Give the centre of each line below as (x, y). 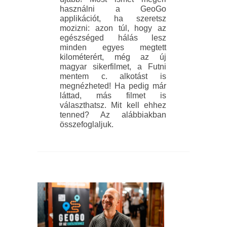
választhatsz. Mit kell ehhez (113, 105)
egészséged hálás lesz (113, 38)
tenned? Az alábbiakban (113, 115)
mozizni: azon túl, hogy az (113, 28)
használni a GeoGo (113, 9)
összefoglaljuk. (87, 125)
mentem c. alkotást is (113, 77)
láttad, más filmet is (113, 96)
